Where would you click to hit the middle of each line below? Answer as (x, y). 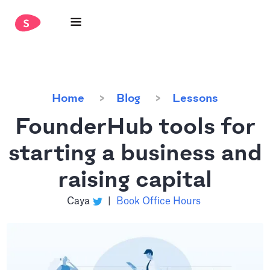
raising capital (135, 181)
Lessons (195, 99)
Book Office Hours (158, 201)
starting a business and (135, 154)
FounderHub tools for (135, 128)
